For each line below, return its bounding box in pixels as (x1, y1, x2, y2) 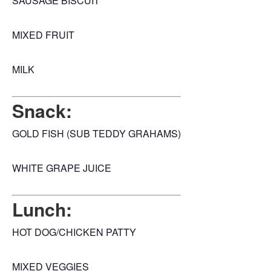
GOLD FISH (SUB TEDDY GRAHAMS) (12, 126, 181, 141)
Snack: (12, 97, 72, 124)
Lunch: (12, 196, 72, 223)
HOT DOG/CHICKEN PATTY (12, 225, 136, 240)
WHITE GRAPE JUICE (12, 161, 111, 175)
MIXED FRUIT (12, 28, 74, 42)
